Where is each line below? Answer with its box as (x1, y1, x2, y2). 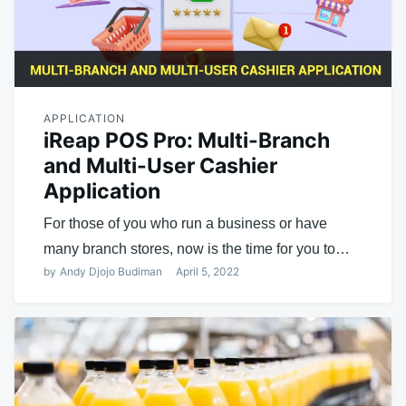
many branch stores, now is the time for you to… (43, 240, 350, 256)
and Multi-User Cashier (43, 152, 277, 179)
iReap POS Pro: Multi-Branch (43, 127, 330, 153)
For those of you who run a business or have (43, 215, 327, 231)
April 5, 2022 (176, 264, 239, 278)
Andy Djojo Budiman (60, 264, 162, 278)
